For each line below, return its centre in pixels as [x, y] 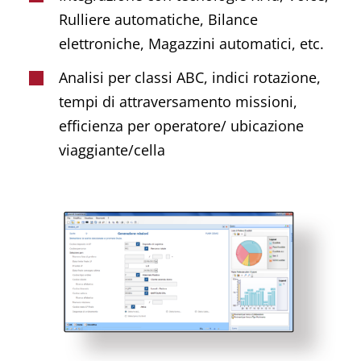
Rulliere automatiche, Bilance [159, 19]
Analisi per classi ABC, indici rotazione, [190, 78]
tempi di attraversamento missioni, [178, 102]
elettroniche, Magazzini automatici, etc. [192, 43]
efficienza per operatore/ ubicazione [182, 126]
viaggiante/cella [112, 150]
